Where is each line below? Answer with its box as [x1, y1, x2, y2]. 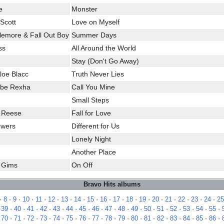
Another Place [71, 147, 116, 156]
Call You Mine [71, 82, 115, 91]
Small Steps [71, 95, 109, 104]
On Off [71, 160, 92, 169]
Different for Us [71, 121, 119, 130]
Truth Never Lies [71, 69, 124, 78]
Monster [71, 4, 97, 13]
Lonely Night [71, 134, 111, 143]
